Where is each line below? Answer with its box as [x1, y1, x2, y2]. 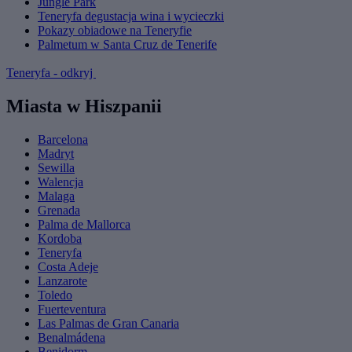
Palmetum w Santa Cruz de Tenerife [38, 38, 217, 52]
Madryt [38, 147, 74, 161]
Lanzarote [38, 274, 87, 288]
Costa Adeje [38, 260, 98, 274]
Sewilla [38, 161, 75, 175]
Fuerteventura [38, 302, 106, 317]
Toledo [38, 288, 72, 302]
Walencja [38, 175, 83, 189]
